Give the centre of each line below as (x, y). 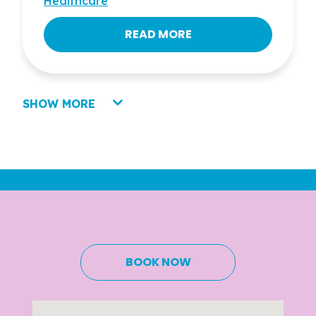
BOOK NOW (158, 262)
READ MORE (158, 35)
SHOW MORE (59, 104)
